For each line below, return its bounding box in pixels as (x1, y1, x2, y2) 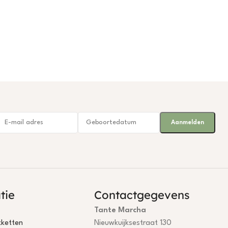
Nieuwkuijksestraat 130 (94, 219, 172, 227)
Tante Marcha (94, 206, 147, 214)
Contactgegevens (94, 187, 190, 202)
